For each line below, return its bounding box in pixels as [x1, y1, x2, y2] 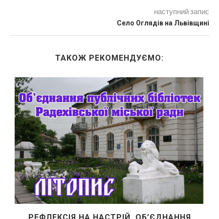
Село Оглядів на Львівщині [117, 19, 209, 27]
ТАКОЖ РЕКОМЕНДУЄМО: [55, 53, 164, 63]
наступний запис [154, 7, 209, 16]
